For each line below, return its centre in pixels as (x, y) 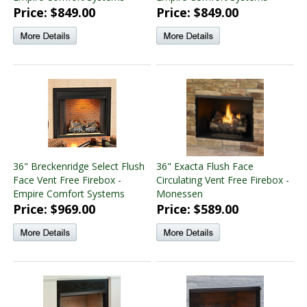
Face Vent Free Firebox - (67, 180)
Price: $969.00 (54, 209)
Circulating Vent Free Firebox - (223, 180)
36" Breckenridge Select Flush (79, 166)
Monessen (180, 193)
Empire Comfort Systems (69, 193)
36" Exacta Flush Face (205, 166)
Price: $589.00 (197, 209)
